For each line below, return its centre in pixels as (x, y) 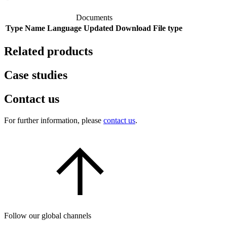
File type (168, 28)
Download (133, 28)
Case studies (36, 75)
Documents (94, 18)
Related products (48, 51)
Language (64, 28)
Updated (99, 28)
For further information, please (54, 120)
